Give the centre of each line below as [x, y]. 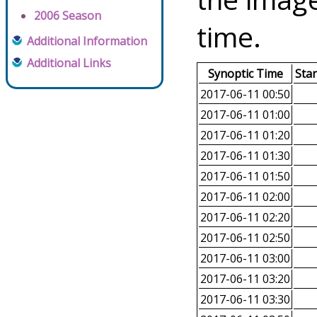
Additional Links [69, 63]
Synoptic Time [245, 74]
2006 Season [68, 16]
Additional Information [87, 41]
